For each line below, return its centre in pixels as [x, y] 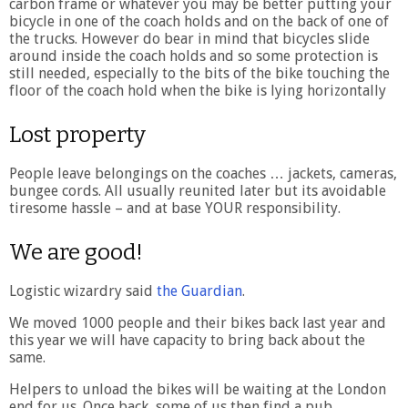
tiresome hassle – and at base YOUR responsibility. [175, 208]
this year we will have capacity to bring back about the [187, 340]
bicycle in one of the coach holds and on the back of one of [199, 21]
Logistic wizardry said [83, 291]
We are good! [76, 252]
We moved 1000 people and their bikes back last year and [198, 322]
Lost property [77, 134]
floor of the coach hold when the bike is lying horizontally [198, 90]
